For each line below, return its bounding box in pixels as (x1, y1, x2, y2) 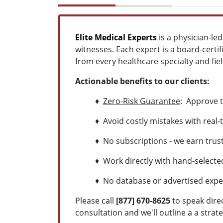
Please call (75, 195, 116, 206)
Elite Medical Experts (75, 31, 157, 43)
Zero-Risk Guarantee (103, 95, 180, 107)
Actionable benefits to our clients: (75, 75, 210, 87)
